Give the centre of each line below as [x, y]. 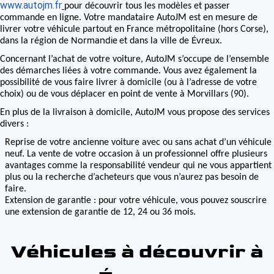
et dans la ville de [155, 41]
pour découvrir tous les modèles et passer [147, 6]
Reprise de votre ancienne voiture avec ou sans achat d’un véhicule [138, 143]
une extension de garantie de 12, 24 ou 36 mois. [100, 212]
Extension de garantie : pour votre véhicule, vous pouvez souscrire [136, 201]
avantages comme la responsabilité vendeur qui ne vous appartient [138, 166]
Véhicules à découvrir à [137, 252]
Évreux [206, 40]
